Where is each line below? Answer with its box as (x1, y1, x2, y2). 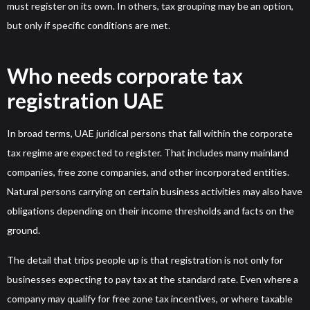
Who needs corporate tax (7, 63, 243, 89)
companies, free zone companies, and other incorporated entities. (7, 166, 289, 179)
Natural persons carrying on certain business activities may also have (7, 185, 302, 198)
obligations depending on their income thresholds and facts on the (7, 205, 294, 217)
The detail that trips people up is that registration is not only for (7, 253, 283, 266)
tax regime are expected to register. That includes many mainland (7, 147, 289, 159)
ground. (7, 224, 40, 237)
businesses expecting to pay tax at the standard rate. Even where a (7, 273, 298, 285)
